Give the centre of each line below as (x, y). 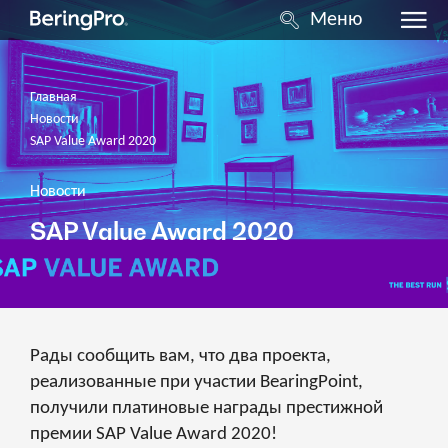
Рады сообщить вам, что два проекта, (180, 356)
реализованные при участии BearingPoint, (196, 382)
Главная (53, 97)
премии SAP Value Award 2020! (153, 434)
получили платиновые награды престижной (206, 408)
